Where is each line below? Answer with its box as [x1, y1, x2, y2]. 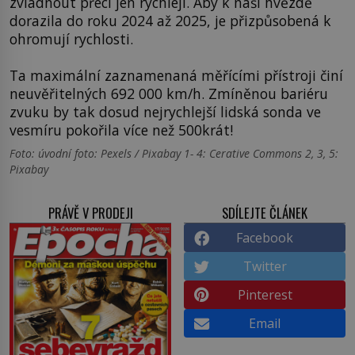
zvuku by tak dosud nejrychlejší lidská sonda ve [10, 101, 321, 121]
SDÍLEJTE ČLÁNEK [222, 202, 307, 223]
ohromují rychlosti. [10, 29, 133, 49]
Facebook [236, 228, 293, 246]
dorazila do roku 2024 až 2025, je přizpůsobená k [10, 11, 331, 31]
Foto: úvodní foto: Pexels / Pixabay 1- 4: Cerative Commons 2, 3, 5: [10, 145, 338, 161]
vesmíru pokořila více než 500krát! [10, 120, 233, 139]
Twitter [242, 257, 287, 275]
